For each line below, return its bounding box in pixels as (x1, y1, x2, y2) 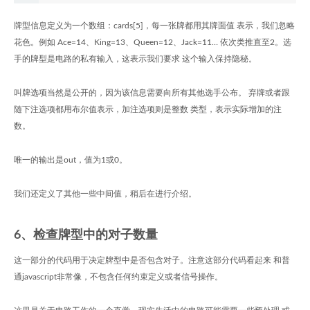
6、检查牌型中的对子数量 (14, 229, 158, 241)
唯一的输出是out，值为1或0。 (14, 156, 127, 164)
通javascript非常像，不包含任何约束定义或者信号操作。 (14, 273, 223, 281)
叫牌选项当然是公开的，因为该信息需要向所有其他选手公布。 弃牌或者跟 (14, 89, 290, 97)
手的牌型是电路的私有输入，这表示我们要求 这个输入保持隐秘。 (14, 55, 257, 63)
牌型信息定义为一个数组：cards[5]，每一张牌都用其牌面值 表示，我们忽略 (14, 21, 295, 30)
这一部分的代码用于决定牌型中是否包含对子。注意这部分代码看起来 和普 (14, 256, 290, 264)
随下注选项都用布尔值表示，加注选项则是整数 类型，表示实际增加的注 (14, 105, 282, 113)
